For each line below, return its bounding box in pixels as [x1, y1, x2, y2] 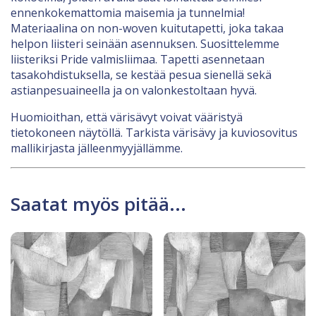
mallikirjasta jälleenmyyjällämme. [11, 140, 183, 157]
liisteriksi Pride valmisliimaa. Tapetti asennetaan [11, 51, 265, 68]
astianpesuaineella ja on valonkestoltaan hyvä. [11, 83, 257, 99]
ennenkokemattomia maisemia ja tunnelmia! [11, 5, 245, 21]
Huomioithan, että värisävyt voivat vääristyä [11, 109, 243, 126]
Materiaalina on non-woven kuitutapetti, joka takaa [11, 20, 284, 37]
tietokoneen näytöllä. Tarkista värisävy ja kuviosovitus [11, 125, 298, 141]
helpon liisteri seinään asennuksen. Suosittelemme [11, 36, 279, 52]
